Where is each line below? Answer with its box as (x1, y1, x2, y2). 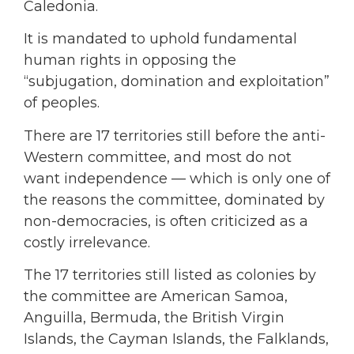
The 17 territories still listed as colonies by (24, 266, 316, 284)
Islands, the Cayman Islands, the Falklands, (24, 330, 329, 348)
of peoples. (24, 94, 100, 112)
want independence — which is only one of (24, 169, 330, 187)
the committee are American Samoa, (24, 288, 288, 306)
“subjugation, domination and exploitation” (24, 73, 330, 91)
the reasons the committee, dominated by (24, 190, 325, 209)
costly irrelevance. (24, 233, 150, 251)
